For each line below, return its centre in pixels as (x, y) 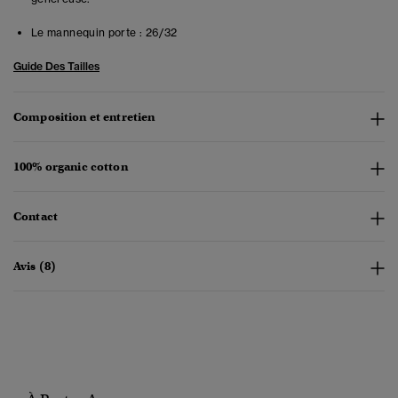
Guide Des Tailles (56, 67)
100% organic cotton (71, 167)
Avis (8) (35, 267)
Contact (36, 217)
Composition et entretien (84, 117)
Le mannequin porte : (87, 33)
